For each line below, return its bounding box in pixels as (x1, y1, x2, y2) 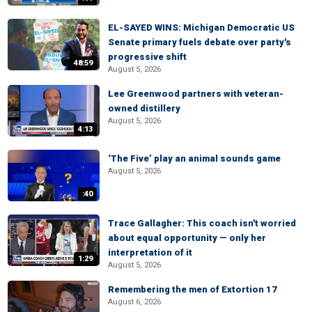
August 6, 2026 (108, 297, 161, 306)
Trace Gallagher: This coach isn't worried (108, 218, 296, 228)
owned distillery (108, 103, 180, 114)
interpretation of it (108, 247, 192, 258)
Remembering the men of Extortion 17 (108, 284, 277, 295)
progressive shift (108, 52, 187, 62)
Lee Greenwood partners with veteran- (108, 88, 283, 99)
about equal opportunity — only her (108, 233, 266, 243)
